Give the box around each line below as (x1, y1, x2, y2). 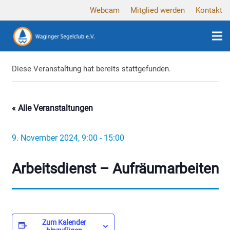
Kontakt (196, 6, 222, 15)
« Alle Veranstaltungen (11, 103, 93, 113)
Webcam (90, 6, 120, 15)
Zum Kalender (42, 218, 86, 226)
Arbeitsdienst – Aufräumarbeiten (11, 160, 219, 177)
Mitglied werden (130, 6, 185, 15)
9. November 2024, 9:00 (11, 132, 98, 143)
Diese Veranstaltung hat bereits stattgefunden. (11, 64, 171, 73)
